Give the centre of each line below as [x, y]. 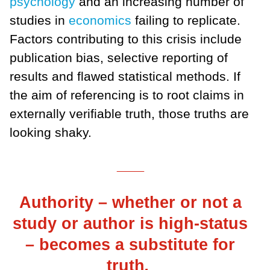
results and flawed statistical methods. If [125, 76]
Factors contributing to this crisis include [126, 39]
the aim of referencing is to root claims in [127, 95]
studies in [39, 20]
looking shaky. [51, 132]
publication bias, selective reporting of [119, 57]
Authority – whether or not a [130, 202]
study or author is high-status [130, 223]
